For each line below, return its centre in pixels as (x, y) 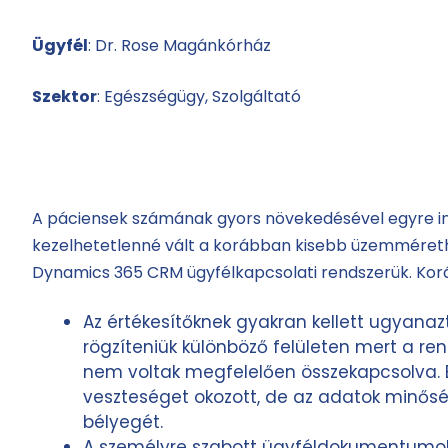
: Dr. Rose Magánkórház (179, 45)
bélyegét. (122, 421)
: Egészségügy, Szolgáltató (198, 96)
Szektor (64, 96)
